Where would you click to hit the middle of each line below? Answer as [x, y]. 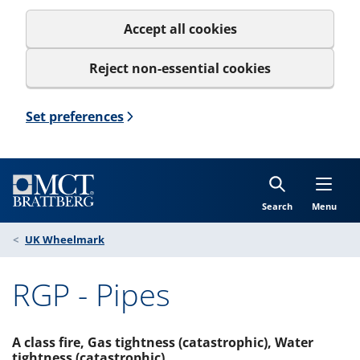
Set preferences [75, 116]
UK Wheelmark [65, 239]
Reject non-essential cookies [180, 68]
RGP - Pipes [91, 294]
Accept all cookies [180, 29]
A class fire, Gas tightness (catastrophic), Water [163, 342]
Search [277, 206]
